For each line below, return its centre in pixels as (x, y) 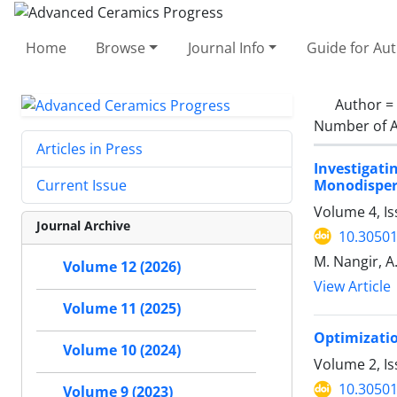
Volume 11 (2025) (122, 309)
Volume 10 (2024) (122, 350)
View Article (352, 286)
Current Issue (82, 186)
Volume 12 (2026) (122, 267)
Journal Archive (83, 226)
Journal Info (226, 47)
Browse (121, 47)
